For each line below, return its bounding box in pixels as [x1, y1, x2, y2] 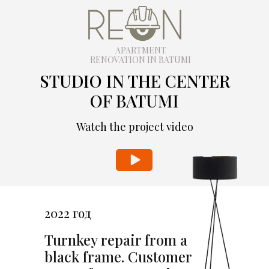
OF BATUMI [90, 89, 179, 112]
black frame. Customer [44, 247, 192, 266]
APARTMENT [115, 44, 166, 56]
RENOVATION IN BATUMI [90, 54, 191, 65]
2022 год [44, 205, 91, 221]
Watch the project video [76, 119, 193, 134]
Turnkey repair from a [44, 230, 187, 249]
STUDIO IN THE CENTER [39, 70, 230, 92]
